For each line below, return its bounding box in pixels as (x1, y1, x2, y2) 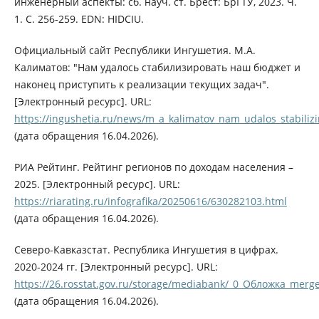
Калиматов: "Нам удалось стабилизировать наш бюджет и (14, 61, 300, 75)
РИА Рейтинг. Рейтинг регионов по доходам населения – (14, 160, 293, 174)
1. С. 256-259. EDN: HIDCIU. (14, 12, 144, 26)
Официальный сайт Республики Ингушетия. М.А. (14, 43, 256, 58)
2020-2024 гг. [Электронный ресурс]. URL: (14, 260, 218, 274)
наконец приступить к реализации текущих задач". (14, 78, 269, 92)
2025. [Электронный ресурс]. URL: (14, 177, 180, 192)
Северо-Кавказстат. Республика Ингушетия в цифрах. (14, 243, 278, 257)
